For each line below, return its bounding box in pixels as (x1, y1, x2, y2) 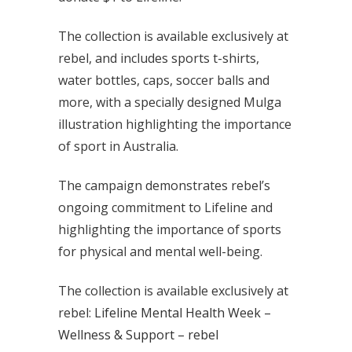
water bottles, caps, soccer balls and (58, 71, 269, 89)
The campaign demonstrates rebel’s (58, 177, 270, 194)
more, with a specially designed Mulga (58, 93, 281, 111)
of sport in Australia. (58, 137, 178, 155)
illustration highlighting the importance (58, 115, 291, 133)
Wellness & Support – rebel (58, 326, 218, 343)
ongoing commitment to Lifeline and (58, 199, 273, 216)
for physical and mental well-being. (58, 243, 262, 260)
